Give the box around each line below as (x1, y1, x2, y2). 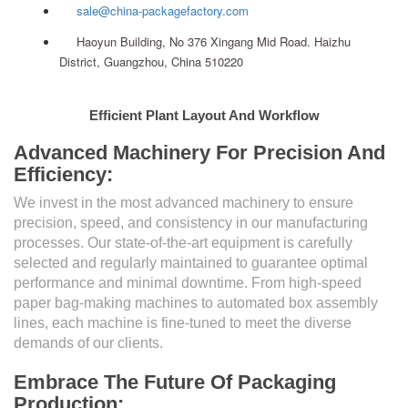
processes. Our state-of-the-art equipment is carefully (14, 234, 352, 250)
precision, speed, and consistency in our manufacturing (14, 214, 368, 230)
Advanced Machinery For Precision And (14, 140, 385, 164)
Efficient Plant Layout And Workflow (88, 107, 320, 123)
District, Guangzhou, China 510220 (59, 52, 243, 70)
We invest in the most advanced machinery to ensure (14, 194, 353, 210)
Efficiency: (14, 162, 113, 186)
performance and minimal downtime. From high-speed (14, 274, 362, 291)
